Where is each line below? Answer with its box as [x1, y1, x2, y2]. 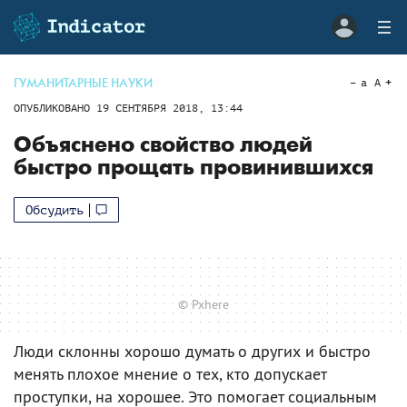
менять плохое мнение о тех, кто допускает [14, 362, 326, 384]
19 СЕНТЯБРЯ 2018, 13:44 [96, 102, 243, 114]
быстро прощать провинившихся [14, 154, 373, 181]
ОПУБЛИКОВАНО [14, 102, 96, 114]
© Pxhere [178, 295, 229, 313]
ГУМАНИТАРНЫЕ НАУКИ [14, 75, 153, 91]
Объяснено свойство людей [14, 132, 313, 158]
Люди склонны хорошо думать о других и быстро [14, 340, 371, 362]
